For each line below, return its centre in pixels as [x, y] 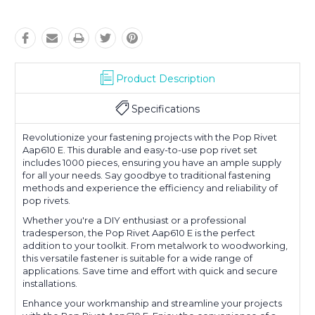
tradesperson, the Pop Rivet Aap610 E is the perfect [139, 233]
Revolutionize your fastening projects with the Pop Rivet [150, 137]
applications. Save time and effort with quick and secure [150, 271]
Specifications [166, 109]
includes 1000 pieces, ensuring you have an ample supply [152, 163]
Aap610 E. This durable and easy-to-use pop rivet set [140, 150]
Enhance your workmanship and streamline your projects [152, 303]
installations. [50, 284]
